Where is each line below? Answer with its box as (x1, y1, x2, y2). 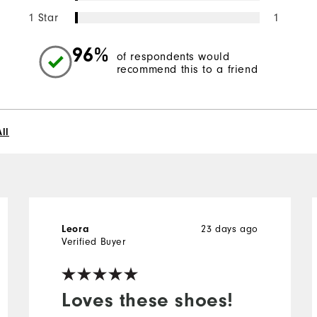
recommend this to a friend (116, 63, 258, 76)
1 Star (28, 11, 59, 24)
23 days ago (201, 222, 259, 235)
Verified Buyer (62, 235, 126, 248)
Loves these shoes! (62, 288, 234, 311)
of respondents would (116, 50, 230, 64)
